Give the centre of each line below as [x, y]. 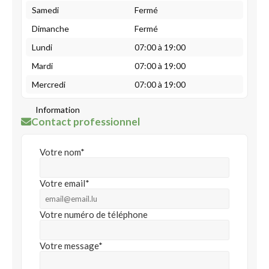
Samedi [45, 10]
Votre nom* [62, 152]
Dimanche [50, 29]
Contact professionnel [86, 122]
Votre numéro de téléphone [94, 214]
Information [58, 110]
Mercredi [49, 84]
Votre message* [71, 246]
